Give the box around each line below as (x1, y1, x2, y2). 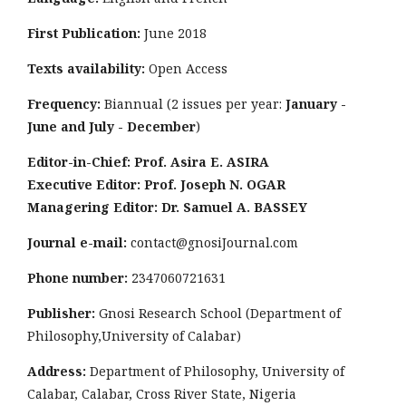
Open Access (145, 60, 227, 77)
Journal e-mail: (27, 234, 127, 251)
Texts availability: (27, 60, 145, 77)
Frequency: (27, 95, 101, 112)
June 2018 (140, 24, 207, 42)
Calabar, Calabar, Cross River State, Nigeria (27, 385, 296, 402)
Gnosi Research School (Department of (95, 304, 341, 322)
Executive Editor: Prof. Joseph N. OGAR (27, 176, 285, 193)
